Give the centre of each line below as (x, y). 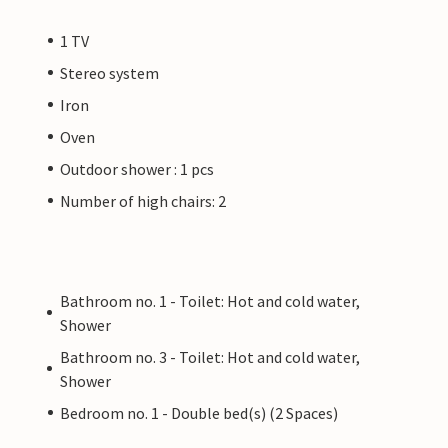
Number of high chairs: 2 (143, 200)
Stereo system (109, 72)
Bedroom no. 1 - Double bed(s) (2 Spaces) (199, 412)
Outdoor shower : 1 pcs (137, 168)
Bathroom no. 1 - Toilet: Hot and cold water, (209, 300)
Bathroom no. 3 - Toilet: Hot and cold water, (209, 356)
